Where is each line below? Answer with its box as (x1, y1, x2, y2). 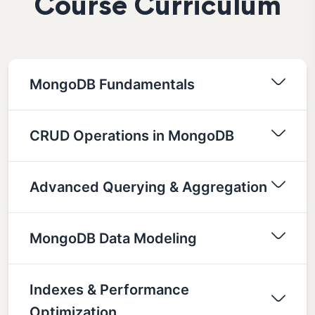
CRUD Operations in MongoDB (30, 127, 234, 144)
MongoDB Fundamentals (30, 75, 195, 93)
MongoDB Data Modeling (30, 229, 197, 247)
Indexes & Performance (30, 281, 189, 298)
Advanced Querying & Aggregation (30, 178, 267, 195)
